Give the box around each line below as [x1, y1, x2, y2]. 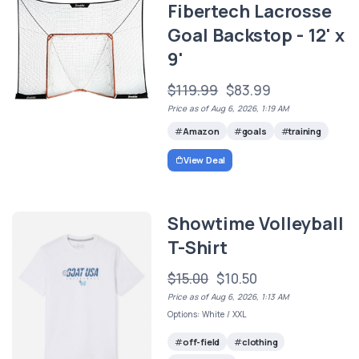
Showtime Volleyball [167, 212, 344, 236]
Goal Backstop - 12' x [167, 22, 345, 47]
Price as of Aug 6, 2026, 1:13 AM [167, 291, 289, 303]
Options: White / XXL [167, 309, 247, 321]
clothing [241, 335, 278, 348]
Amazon [182, 124, 220, 137]
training [288, 124, 321, 137]
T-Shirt [167, 236, 228, 260]
